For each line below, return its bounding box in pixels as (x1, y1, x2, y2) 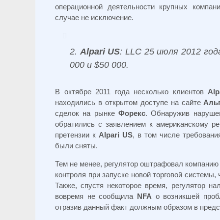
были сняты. (55, 141, 98, 150)
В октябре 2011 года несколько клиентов (55, 87, 208, 96)
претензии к (55, 131, 99, 139)
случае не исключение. (55, 13, 134, 22)
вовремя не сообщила (55, 192, 137, 200)
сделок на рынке (55, 109, 119, 117)
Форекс (118, 109, 146, 117)
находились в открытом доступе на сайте (55, 98, 204, 107)
